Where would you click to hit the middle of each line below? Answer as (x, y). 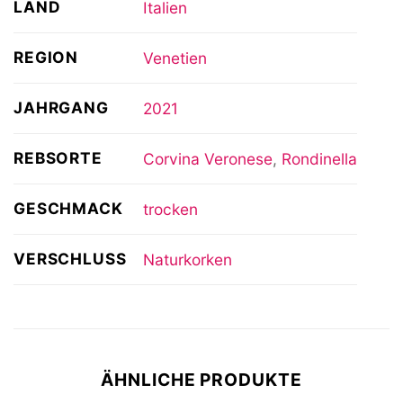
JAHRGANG (61, 108)
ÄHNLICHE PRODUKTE (201, 380)
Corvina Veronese (207, 158)
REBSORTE (58, 158)
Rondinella (319, 158)
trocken (170, 209)
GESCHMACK (68, 209)
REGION (46, 58)
